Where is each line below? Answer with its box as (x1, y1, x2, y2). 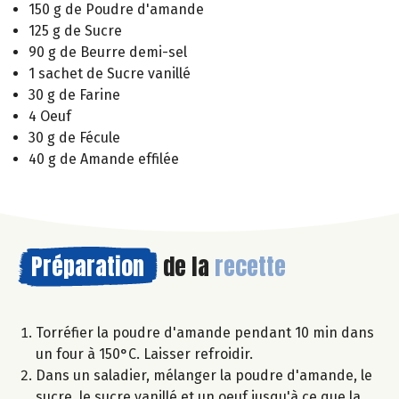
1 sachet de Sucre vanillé (28, 65, 191, 83)
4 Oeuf (28, 108, 71, 126)
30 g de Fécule (28, 129, 120, 147)
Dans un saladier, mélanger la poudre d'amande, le (36, 367, 372, 385)
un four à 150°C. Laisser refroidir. (36, 346, 253, 363)
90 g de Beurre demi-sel (28, 44, 187, 61)
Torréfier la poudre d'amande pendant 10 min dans (36, 324, 374, 342)
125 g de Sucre (28, 22, 122, 40)
